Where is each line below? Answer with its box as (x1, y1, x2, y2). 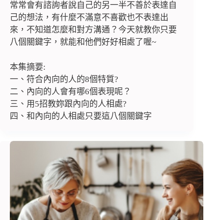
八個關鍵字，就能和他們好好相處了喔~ (10, 37, 156, 47)
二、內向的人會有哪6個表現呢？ (10, 86, 131, 96)
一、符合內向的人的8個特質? (10, 74, 118, 84)
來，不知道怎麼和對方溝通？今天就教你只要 (10, 25, 177, 35)
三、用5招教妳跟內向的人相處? (10, 99, 127, 109)
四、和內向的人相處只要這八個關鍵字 (10, 111, 152, 121)
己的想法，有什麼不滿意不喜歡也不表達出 (10, 13, 168, 23)
